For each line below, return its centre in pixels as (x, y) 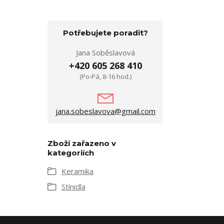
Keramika (77, 171)
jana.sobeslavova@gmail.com (105, 111)
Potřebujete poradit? (105, 33)
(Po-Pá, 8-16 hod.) (105, 76)
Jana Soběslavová (105, 52)
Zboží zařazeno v (82, 143)
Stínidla (73, 186)
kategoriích (71, 153)
